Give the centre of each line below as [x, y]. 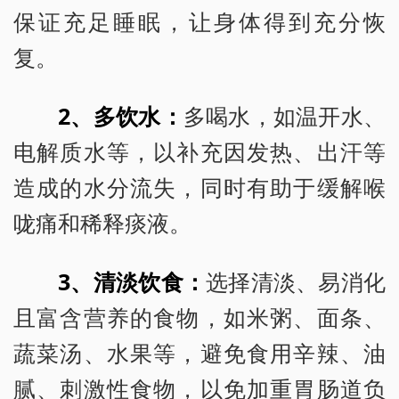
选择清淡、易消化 [296, 281]
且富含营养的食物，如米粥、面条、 [199, 317]
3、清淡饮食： [132, 281]
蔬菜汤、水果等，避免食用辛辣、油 [199, 352]
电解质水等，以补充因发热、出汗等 [199, 151]
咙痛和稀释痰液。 [102, 222]
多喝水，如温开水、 [284, 115]
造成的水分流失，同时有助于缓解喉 [199, 187]
